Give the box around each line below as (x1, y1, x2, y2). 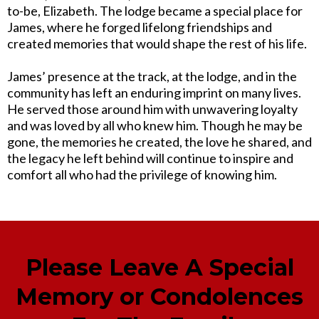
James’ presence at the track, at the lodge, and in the (7, 68, 297, 84)
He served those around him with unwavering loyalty (7, 100, 298, 117)
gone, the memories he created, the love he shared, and (7, 133, 312, 150)
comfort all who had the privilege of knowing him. (7, 166, 277, 182)
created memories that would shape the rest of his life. (7, 35, 307, 51)
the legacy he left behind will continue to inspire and (7, 150, 293, 166)
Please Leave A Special (25, 253, 294, 281)
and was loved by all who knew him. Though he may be (7, 117, 303, 133)
